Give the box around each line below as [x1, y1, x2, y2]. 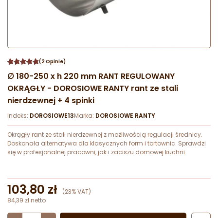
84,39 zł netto [7, 196, 46, 205]
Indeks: [7, 111, 30, 120]
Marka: [74, 111, 95, 120]
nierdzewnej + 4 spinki [7, 95, 94, 107]
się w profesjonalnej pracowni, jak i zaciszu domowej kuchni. [7, 148, 186, 157]
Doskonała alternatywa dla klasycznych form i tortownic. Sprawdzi [7, 139, 206, 148]
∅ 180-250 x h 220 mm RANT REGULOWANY [7, 71, 175, 82]
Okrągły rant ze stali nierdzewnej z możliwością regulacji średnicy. [7, 130, 202, 139]
